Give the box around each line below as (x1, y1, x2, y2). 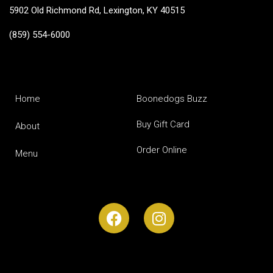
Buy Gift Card (136, 119, 190, 130)
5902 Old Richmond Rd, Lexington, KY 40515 (9, 4, 185, 16)
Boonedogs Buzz (136, 93, 207, 105)
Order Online (136, 144, 187, 156)
